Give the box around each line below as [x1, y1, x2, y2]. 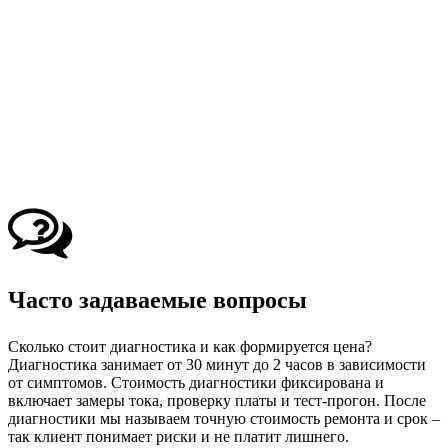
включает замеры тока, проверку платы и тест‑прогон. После [8, 391, 426, 409]
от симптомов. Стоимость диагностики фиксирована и [8, 373, 384, 391]
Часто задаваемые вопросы [8, 286, 307, 313]
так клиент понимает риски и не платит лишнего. [8, 427, 349, 445]
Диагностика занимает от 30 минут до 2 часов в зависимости [8, 355, 426, 373]
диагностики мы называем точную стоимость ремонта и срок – [8, 409, 440, 427]
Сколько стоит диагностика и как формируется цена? [8, 337, 372, 355]
